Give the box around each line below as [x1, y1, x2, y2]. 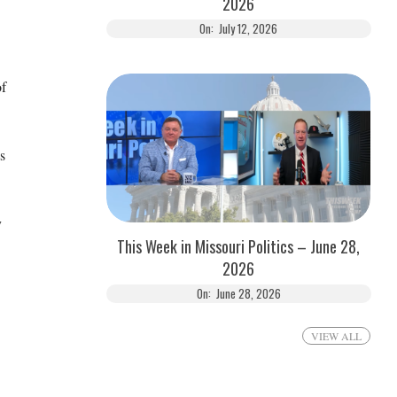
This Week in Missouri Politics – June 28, [116, 235, 360, 259]
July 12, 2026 [218, 19, 277, 37]
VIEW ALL [311, 329, 362, 344]
